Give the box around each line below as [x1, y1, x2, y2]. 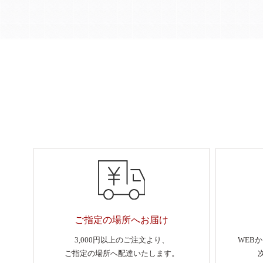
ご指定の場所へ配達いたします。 [64, 248, 179, 258]
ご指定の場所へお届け [75, 215, 168, 225]
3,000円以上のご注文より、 [74, 235, 169, 244]
